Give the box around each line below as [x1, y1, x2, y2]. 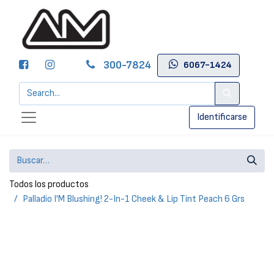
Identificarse [197, 111, 247, 123]
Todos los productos [9, 179, 89, 190]
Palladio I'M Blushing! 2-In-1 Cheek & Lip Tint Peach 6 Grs [23, 193, 245, 205]
